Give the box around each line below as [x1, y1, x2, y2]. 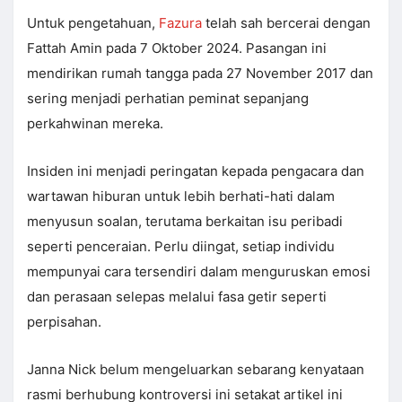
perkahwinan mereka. [27, 115, 163, 133]
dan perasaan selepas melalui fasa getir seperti [27, 288, 327, 306]
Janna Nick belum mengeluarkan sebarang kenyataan [27, 361, 364, 379]
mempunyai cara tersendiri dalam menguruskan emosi [27, 263, 371, 281]
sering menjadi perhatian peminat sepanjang [27, 90, 309, 108]
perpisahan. [27, 313, 101, 331]
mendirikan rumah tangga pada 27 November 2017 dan [27, 65, 373, 83]
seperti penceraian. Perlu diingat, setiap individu [27, 238, 335, 256]
